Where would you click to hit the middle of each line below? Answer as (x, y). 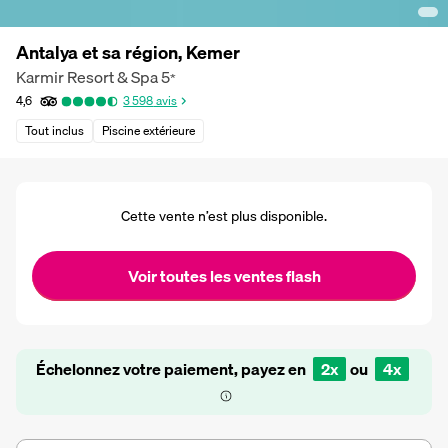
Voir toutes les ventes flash (224, 275)
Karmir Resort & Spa (87, 76)
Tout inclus (54, 130)
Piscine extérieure (148, 130)
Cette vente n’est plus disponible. (224, 215)
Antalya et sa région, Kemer (128, 52)
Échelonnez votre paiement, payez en (172, 368)
